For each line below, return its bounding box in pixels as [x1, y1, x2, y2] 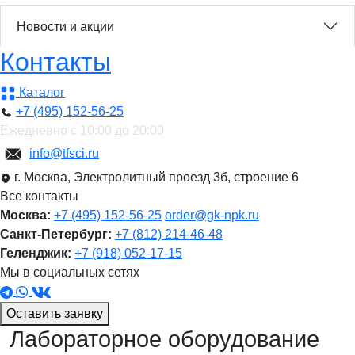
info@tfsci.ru [29, 146, 99, 160]
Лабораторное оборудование [10, 326, 319, 352]
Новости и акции [17, 19, 114, 33]
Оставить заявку [6, 306, 103, 320]
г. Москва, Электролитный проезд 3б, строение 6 [11, 170, 299, 185]
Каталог [16, 86, 65, 100]
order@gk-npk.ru [165, 208, 259, 223]
